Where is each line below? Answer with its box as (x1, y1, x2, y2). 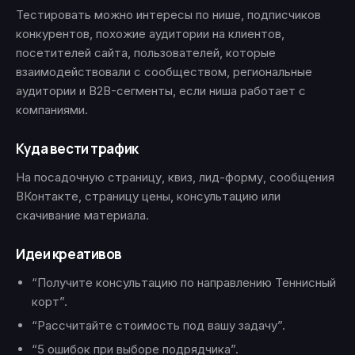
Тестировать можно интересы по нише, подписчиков (16, 7, 321, 22)
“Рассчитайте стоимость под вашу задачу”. (32, 318, 285, 333)
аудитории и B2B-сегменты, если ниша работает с (16, 83, 306, 98)
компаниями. (16, 102, 88, 117)
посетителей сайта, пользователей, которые (16, 45, 276, 60)
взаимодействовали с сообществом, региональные (16, 64, 312, 79)
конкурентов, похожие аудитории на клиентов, (16, 26, 284, 41)
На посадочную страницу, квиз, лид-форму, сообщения (16, 170, 334, 185)
